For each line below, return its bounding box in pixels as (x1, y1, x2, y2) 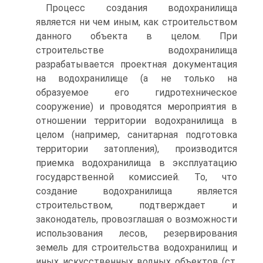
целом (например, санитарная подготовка (36, 129, 237, 141)
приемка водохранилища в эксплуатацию (36, 157, 237, 169)
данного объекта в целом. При (36, 31, 237, 42)
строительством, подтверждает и (36, 200, 237, 211)
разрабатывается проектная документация (36, 59, 237, 70)
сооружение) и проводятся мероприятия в (36, 101, 237, 113)
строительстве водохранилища (36, 45, 237, 56)
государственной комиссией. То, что (36, 171, 237, 183)
